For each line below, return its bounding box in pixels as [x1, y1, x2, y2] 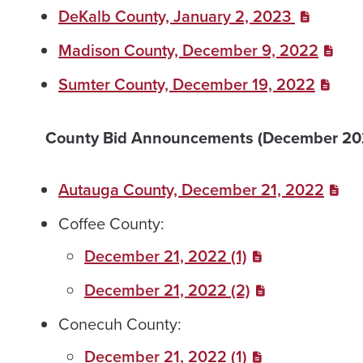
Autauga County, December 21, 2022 [58, 177, 324, 203]
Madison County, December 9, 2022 [58, 38, 318, 63]
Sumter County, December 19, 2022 [58, 72, 315, 97]
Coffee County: [58, 211, 164, 237]
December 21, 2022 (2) [84, 278, 250, 303]
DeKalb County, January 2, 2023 [58, 4, 295, 29]
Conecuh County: [58, 312, 181, 337]
